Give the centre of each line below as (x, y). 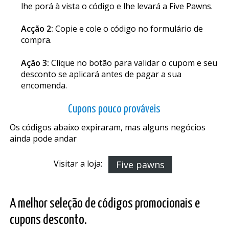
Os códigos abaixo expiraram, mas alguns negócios (107, 127)
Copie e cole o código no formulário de (128, 29)
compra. (36, 40)
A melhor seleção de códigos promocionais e (105, 203)
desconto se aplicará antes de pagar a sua (101, 74)
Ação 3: (35, 63)
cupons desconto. (48, 220)
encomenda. (44, 85)
